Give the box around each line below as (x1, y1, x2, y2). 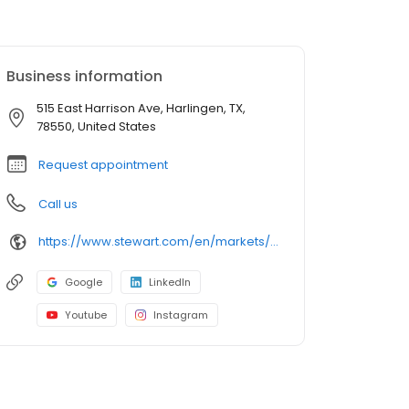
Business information (6, 65, 163, 87)
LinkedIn (149, 274, 191, 289)
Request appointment (38, 155, 168, 173)
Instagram (153, 307, 208, 322)
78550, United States (37, 117, 156, 135)
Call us (38, 194, 78, 213)
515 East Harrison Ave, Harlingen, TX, (37, 99, 246, 117)
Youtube (65, 307, 107, 322)
